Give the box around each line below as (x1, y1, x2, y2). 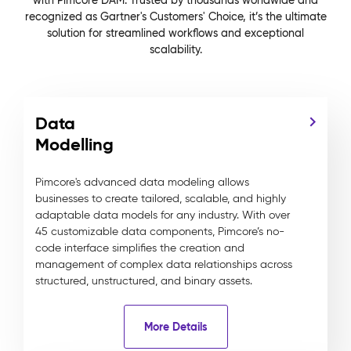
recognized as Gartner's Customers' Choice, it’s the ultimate (24, 9, 327, 24)
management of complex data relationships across (35, 258, 292, 271)
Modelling (35, 134, 114, 155)
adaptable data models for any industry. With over (35, 208, 290, 222)
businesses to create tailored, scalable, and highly (35, 192, 286, 205)
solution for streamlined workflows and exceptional (47, 26, 304, 40)
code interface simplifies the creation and (35, 241, 244, 255)
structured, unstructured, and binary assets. (35, 274, 252, 288)
